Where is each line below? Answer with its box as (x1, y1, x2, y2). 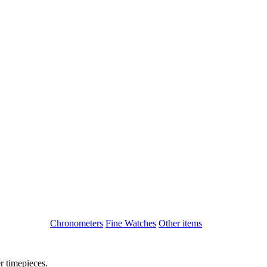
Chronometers (50, 218, 103, 228)
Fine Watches (105, 218, 156, 228)
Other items (159, 218, 202, 228)
